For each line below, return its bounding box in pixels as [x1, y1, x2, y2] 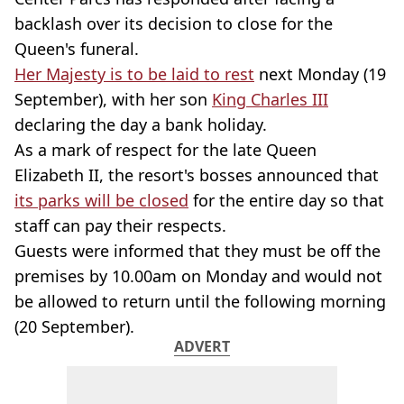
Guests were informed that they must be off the [14, 240, 381, 262]
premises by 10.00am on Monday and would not [14, 265, 382, 287]
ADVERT [174, 336, 230, 356]
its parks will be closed [14, 189, 188, 211]
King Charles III [212, 88, 328, 110]
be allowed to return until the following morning [14, 290, 386, 312]
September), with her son [14, 88, 212, 110]
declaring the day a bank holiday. [14, 114, 267, 135]
